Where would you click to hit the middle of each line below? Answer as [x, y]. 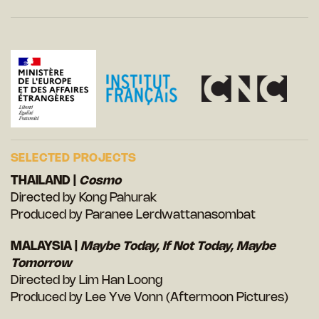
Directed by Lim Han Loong [87, 281]
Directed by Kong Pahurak [84, 198]
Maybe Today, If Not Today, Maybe [178, 247]
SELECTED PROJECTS [74, 159]
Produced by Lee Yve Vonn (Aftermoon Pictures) [150, 298]
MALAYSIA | [46, 247]
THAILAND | [45, 181]
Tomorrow [41, 264]
